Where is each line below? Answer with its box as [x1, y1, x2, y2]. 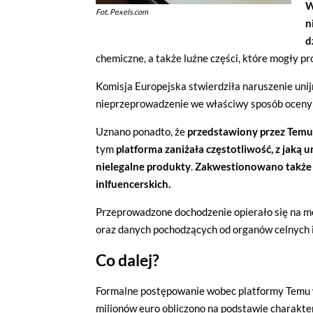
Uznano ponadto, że [96, 125, 187, 138]
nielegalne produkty [96, 160, 191, 173]
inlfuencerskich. [96, 177, 170, 191]
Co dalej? [96, 251, 159, 270]
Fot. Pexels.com [96, 6, 148, 16]
